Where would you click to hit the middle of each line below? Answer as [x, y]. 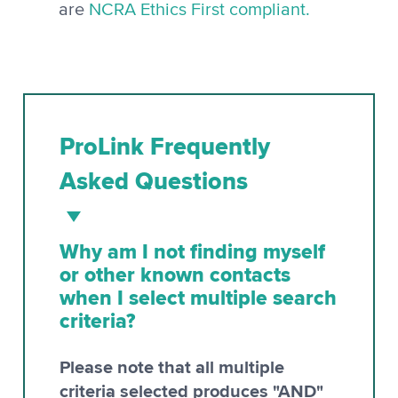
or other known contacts [175, 274]
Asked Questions [154, 181]
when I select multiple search [198, 297]
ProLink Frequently [165, 146]
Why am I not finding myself [192, 251]
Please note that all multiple [172, 366]
